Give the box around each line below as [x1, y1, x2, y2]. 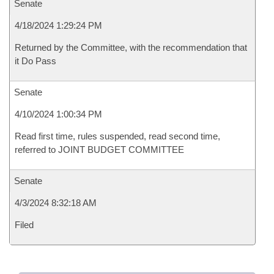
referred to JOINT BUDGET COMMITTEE [15, 144, 184, 155]
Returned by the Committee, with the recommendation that [15, 42, 247, 53]
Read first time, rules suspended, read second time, [15, 131, 220, 141]
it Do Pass [15, 56, 56, 66]
